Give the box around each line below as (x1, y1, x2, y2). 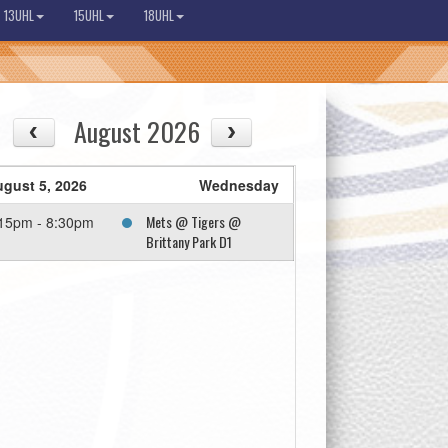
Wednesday (199, 175, 280, 196)
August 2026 (74, 112, 201, 151)
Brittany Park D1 (146, 231, 233, 253)
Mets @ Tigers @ (146, 211, 242, 233)
